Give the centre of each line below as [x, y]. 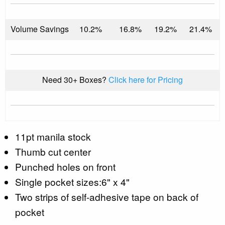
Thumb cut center [53, 151]
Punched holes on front [65, 166]
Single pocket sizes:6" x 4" [72, 181]
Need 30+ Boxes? [75, 79]
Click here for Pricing [146, 79]
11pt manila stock [53, 136]
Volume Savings [40, 29]
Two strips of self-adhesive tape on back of [107, 196]
